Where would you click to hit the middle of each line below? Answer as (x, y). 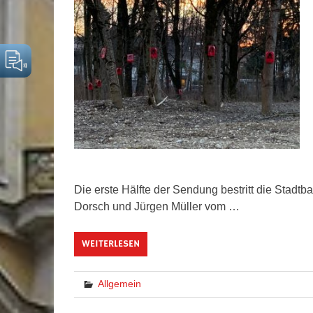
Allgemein (119, 283)
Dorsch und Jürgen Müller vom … (156, 206)
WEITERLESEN (110, 243)
